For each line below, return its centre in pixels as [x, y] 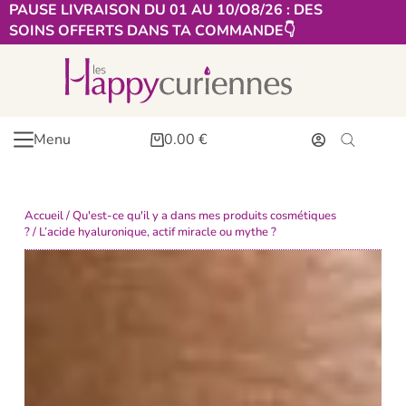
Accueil [43, 216]
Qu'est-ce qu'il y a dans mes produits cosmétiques [204, 216]
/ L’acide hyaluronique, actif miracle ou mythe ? [153, 232]
